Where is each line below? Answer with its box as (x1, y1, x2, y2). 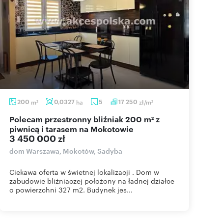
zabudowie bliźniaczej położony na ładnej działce (9, 176, 174, 186)
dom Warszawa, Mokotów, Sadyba (9, 146, 122, 155)
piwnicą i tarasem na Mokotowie (9, 123, 134, 134)
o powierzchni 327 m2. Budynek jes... (9, 185, 133, 194)
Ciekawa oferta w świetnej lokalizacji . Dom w (9, 167, 159, 177)
